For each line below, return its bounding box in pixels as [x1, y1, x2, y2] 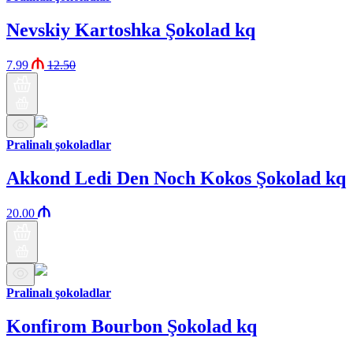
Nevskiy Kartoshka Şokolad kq [6, 20, 255, 41]
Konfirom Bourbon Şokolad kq [6, 315, 257, 336]
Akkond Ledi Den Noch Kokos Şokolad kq [6, 168, 346, 189]
